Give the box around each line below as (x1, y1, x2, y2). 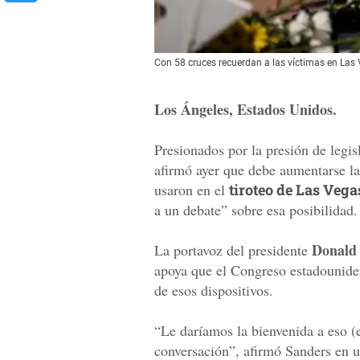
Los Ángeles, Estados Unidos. (154, 99, 337, 121)
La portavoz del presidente (154, 240, 312, 260)
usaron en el (154, 180, 229, 200)
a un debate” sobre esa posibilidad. (154, 200, 358, 220)
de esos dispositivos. (154, 280, 273, 301)
